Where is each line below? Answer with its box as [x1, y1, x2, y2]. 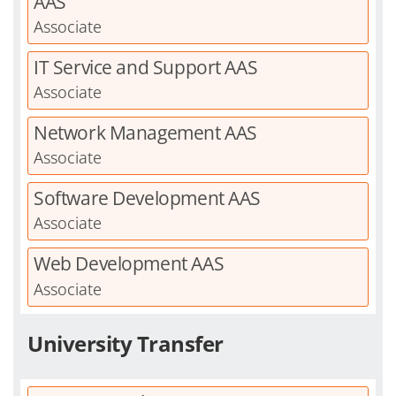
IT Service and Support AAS [34, 54, 258, 80]
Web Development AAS [34, 251, 225, 277]
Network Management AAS [34, 120, 257, 146]
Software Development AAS [34, 186, 262, 211]
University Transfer [27, 328, 224, 358]
